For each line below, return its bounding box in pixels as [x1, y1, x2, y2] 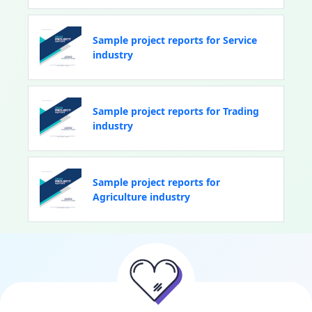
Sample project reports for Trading [93, 104, 259, 118]
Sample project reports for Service [93, 33, 257, 47]
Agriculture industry [93, 189, 190, 203]
